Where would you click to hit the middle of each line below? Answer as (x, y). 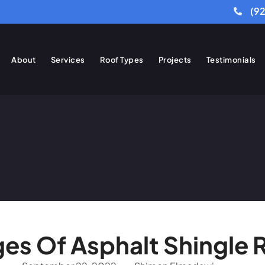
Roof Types (122, 59)
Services (68, 59)
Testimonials (231, 59)
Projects (175, 59)
